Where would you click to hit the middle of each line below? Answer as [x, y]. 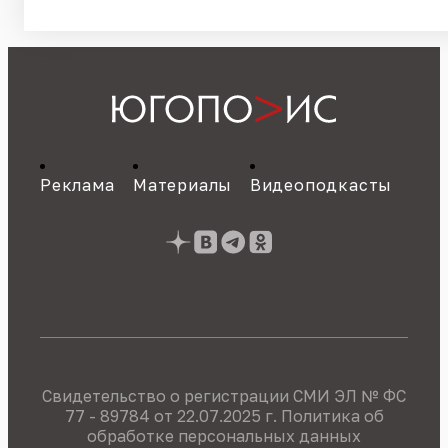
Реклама [77, 185]
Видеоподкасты [321, 185]
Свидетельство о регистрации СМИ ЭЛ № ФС [224, 396]
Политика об [332, 416]
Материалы [183, 185]
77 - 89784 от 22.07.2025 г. [172, 416]
